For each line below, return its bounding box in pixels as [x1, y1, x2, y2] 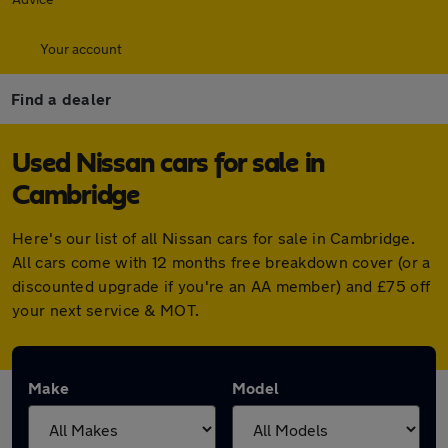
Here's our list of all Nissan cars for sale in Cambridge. [12, 228, 416, 247]
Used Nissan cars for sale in [12, 150, 325, 178]
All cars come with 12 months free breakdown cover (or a [12, 252, 431, 271]
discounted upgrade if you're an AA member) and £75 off [12, 276, 431, 295]
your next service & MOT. [12, 300, 200, 319]
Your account [40, 40, 122, 57]
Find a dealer [11, 89, 112, 108]
